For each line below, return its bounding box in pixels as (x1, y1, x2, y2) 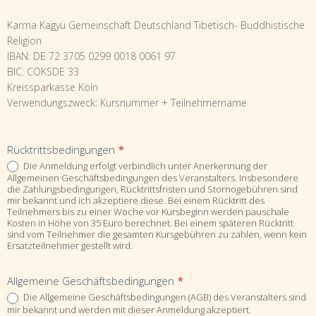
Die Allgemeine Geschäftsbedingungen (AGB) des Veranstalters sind (21, 291, 306, 304)
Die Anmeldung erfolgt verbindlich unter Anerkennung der (21, 159, 267, 172)
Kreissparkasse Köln (7, 80, 98, 95)
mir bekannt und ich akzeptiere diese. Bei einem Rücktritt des (7, 194, 265, 207)
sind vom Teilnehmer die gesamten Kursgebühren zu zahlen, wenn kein (7, 228, 307, 241)
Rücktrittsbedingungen (7, 142, 118, 157)
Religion (7, 34, 42, 48)
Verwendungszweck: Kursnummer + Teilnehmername (7, 96, 247, 110)
